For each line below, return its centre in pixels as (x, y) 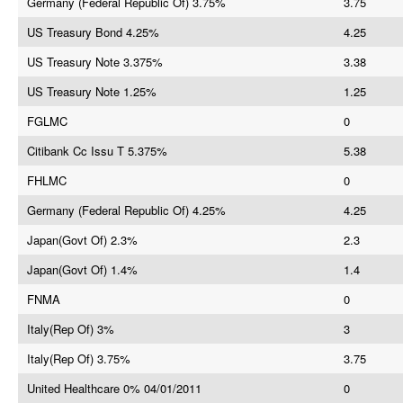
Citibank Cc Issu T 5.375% (97, 151)
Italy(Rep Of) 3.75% (79, 358)
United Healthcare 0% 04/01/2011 (114, 388)
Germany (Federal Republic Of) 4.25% (126, 210)
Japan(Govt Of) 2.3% (82, 240)
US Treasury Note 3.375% (95, 62)
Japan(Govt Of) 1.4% (82, 269)
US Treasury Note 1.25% (92, 91)
